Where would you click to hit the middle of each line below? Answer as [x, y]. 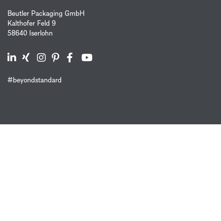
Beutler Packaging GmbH [46, 13]
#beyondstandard [35, 80]
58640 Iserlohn [30, 33]
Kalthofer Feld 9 [32, 23]
